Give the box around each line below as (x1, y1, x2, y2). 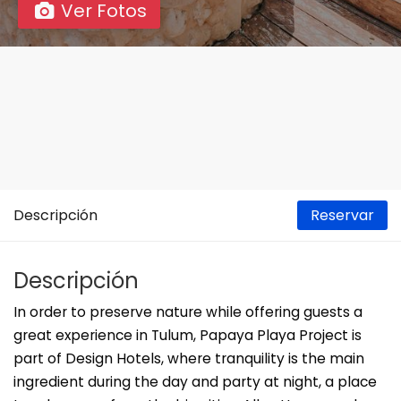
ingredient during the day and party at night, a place (13, 372, 377, 391)
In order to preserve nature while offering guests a (13, 303, 363, 321)
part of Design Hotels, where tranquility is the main (13, 349, 364, 368)
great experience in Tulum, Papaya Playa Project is (13, 326, 362, 345)
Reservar (311, 205, 374, 226)
